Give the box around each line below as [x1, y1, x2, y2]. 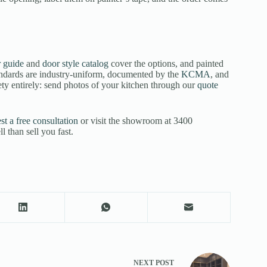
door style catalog [42, 58, 108, 69]
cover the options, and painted [108, 58, 223, 69]
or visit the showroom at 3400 [78, 115, 193, 126]
